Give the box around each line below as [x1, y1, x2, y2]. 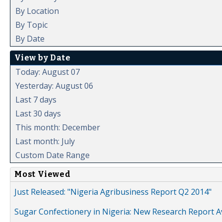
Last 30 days [15, 108, 61, 119]
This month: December [15, 121, 100, 133]
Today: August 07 [15, 66, 80, 77]
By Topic [15, 19, 48, 30]
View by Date [14, 53, 71, 62]
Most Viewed [14, 169, 71, 179]
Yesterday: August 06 [15, 80, 93, 91]
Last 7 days [15, 94, 56, 105]
